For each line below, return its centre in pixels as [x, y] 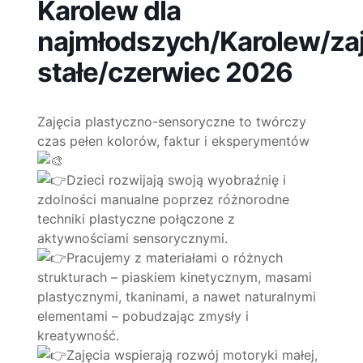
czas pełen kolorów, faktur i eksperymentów [173, 141]
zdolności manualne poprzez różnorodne [163, 199]
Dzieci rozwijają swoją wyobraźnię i [176, 179]
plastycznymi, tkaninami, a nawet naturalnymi [177, 296]
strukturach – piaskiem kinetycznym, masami [175, 277]
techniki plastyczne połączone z [136, 218]
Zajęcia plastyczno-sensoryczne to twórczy [172, 121]
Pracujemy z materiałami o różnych [175, 257]
